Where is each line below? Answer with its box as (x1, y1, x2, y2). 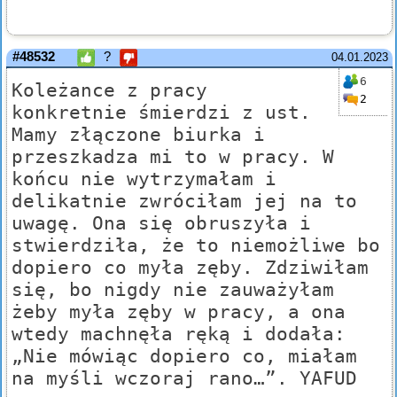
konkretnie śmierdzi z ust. (12, 101, 311, 124)
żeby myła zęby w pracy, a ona (12, 300, 346, 323)
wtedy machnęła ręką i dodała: (12, 323, 346, 346)
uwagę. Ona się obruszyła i (12, 212, 311, 235)
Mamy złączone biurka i (12, 123, 265, 146)
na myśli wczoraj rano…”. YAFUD (12, 367, 357, 390)
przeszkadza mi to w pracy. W (12, 145, 334, 168)
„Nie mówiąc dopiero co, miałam (12, 345, 357, 368)
